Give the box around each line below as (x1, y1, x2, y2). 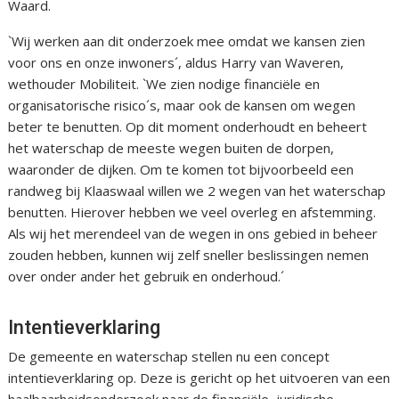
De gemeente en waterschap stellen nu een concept (8, 347, 330, 366)
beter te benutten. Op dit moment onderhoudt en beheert (8, 118, 368, 136)
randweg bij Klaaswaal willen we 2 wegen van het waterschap (8, 182, 387, 200)
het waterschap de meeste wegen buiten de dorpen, (8, 139, 335, 158)
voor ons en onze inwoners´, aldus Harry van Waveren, (8, 53, 345, 72)
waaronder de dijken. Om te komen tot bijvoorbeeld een (8, 160, 354, 179)
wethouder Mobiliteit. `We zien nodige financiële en (8, 75, 321, 94)
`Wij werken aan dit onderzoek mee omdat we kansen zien (8, 32, 366, 51)
